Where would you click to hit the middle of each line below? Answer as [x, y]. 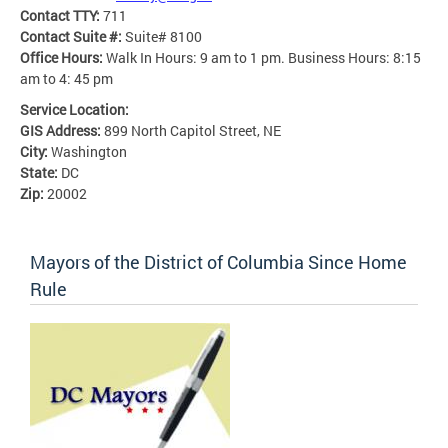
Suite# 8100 [163, 36]
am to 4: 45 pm [66, 78]
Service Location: [76, 109]
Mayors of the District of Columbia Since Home [218, 261]
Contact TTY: [61, 15]
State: [40, 172]
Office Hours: [63, 57]
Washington [89, 151]
